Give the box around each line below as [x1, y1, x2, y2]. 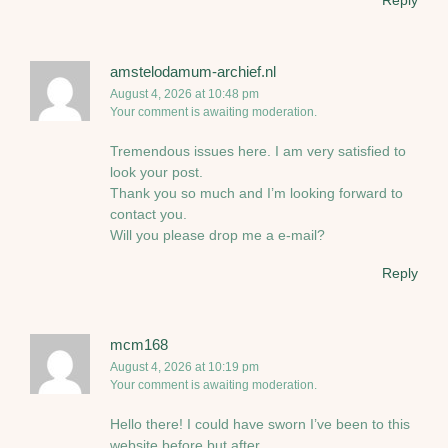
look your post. [110, 163, 203, 180]
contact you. [110, 205, 187, 222]
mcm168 [110, 336, 168, 354]
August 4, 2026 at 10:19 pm [110, 360, 259, 375]
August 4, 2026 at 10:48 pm [110, 87, 259, 102]
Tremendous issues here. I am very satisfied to [110, 142, 406, 159]
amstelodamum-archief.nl [110, 63, 276, 81]
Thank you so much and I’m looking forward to [110, 184, 403, 201]
